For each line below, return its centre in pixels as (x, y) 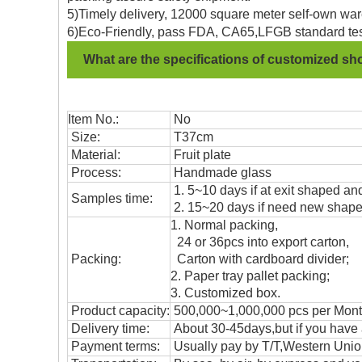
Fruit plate (201, 155)
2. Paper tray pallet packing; (250, 276)
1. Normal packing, (224, 225)
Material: (94, 155)
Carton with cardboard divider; (260, 259)
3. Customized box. (225, 293)
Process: (95, 173)
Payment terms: (114, 346)
